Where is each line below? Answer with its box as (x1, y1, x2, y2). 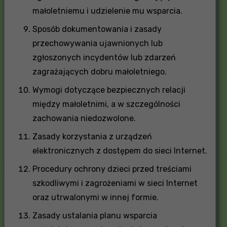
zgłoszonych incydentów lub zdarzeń (32, 52, 176, 62)
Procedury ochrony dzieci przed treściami (32, 164, 192, 174)
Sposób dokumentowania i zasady (32, 24, 162, 34)
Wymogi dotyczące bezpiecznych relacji (32, 85, 185, 95)
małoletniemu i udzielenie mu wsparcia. (32, 6, 182, 16)
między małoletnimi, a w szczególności (32, 99, 180, 109)
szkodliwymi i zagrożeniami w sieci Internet (32, 178, 198, 188)
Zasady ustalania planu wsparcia (32, 210, 157, 220)
